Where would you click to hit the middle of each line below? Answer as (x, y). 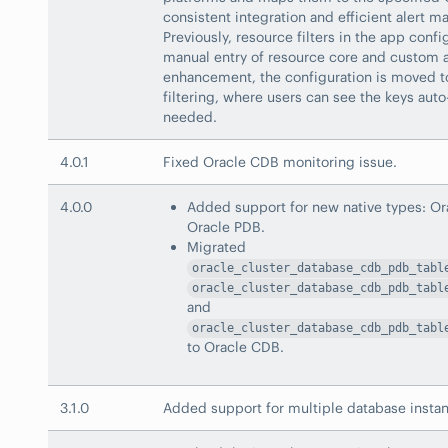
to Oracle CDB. (235, 347)
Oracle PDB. (226, 227)
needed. (190, 117)
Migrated (216, 247)
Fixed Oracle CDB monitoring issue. (280, 162)
